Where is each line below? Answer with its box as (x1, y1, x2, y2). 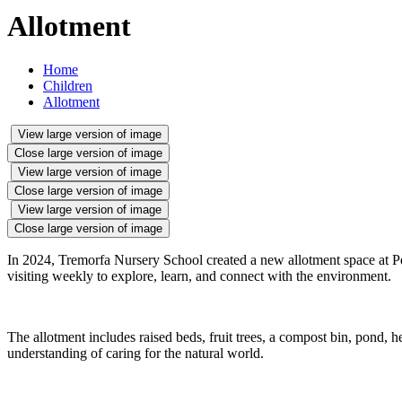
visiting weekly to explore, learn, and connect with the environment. (7, 267, 391, 284)
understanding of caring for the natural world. (7, 345, 264, 361)
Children (43, 77, 92, 93)
